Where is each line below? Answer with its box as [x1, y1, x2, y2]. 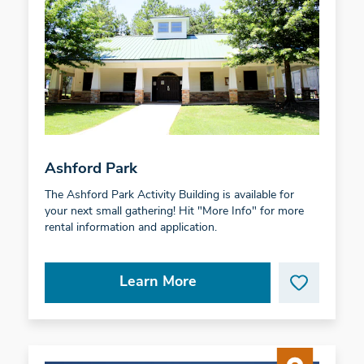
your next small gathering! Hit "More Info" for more [44, 205, 304, 218]
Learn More [119, 274, 197, 290]
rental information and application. [44, 221, 217, 234]
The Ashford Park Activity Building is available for [44, 188, 294, 201]
